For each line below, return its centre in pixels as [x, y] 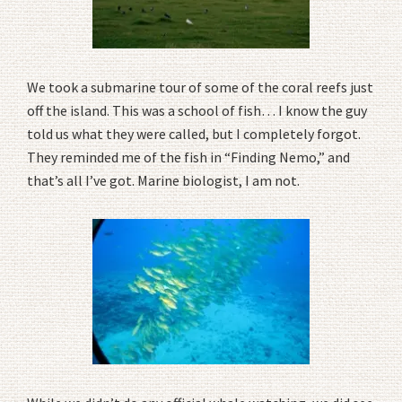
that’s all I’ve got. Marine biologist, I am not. [163, 181]
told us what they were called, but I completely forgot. [194, 134]
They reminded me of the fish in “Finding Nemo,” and [188, 157]
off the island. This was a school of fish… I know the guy [197, 111]
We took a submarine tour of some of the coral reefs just [200, 87]
